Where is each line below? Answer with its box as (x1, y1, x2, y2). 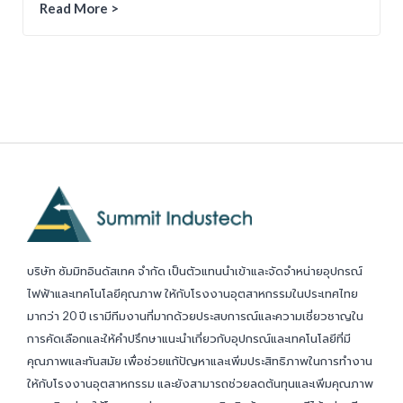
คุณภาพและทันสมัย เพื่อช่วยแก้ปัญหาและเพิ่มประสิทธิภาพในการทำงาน (27, 354, 372, 369)
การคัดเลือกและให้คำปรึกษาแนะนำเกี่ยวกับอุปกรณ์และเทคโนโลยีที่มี (27, 331, 351, 346)
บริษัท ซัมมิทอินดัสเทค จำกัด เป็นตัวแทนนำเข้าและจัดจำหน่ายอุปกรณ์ (27, 264, 363, 279)
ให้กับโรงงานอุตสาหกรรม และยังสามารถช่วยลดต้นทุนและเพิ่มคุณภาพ (27, 376, 373, 391)
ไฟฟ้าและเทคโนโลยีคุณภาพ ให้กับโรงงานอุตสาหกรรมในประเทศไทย (27, 286, 358, 301)
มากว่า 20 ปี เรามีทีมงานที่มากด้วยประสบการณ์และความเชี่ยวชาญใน (27, 309, 363, 324)
